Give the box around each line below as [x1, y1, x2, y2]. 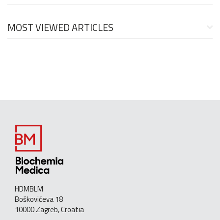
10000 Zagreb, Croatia [15, 204, 84, 216]
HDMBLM [15, 183, 43, 195]
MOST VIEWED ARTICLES [7, 20, 113, 35]
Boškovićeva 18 [15, 193, 63, 205]
